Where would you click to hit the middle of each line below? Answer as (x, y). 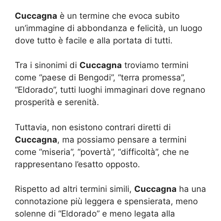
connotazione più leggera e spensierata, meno (106, 202)
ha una (191, 189)
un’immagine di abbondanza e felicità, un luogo (109, 28)
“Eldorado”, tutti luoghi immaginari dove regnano (110, 90)
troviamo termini (155, 65)
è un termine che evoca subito (118, 16)
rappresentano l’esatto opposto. (77, 164)
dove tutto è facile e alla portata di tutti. (94, 40)
